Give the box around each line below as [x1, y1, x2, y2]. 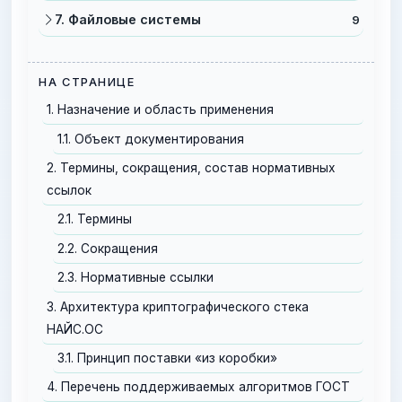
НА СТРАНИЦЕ [39, 75, 135, 90]
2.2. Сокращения [57, 240, 168, 256]
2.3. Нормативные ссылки [57, 270, 214, 285]
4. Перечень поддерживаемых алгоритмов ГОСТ [47, 380, 351, 395]
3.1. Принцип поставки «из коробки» [57, 350, 278, 365]
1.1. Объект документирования [57, 131, 245, 146]
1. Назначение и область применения [47, 102, 275, 118]
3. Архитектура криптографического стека [47, 299, 310, 314]
